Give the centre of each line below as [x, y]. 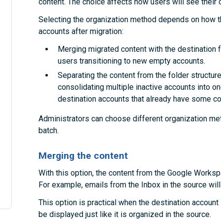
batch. [49, 131]
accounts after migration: [81, 31]
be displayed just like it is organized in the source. [125, 215]
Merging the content [83, 156]
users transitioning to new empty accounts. [131, 61]
